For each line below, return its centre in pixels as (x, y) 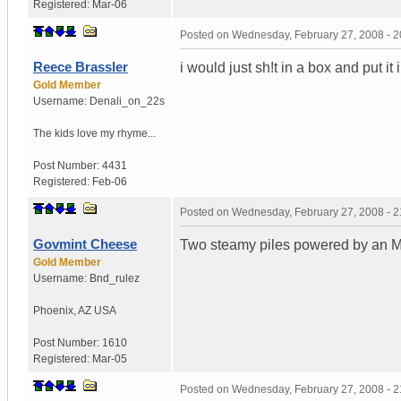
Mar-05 (110, 358)
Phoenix (53, 310)
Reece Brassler (81, 66)
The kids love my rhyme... (94, 133)
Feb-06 (110, 181)
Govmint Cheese (85, 243)
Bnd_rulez (115, 278)
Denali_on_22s (127, 101)
